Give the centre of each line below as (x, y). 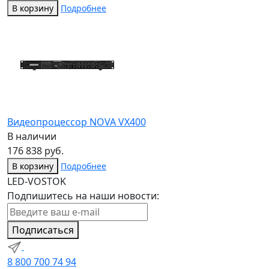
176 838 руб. (35, 151)
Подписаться (43, 230)
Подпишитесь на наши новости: (83, 196)
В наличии (32, 137)
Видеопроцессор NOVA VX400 (77, 122)
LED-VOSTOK (37, 182)
